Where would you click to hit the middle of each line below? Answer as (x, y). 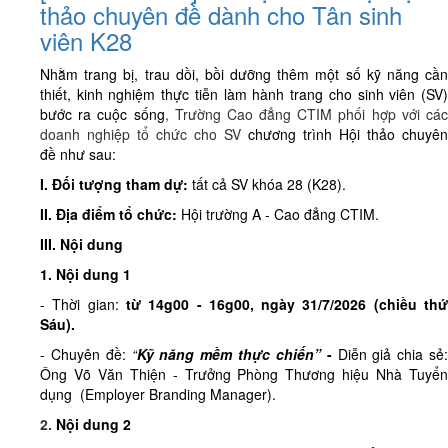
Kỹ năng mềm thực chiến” (231, 354)
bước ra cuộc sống (102, 114)
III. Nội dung (81, 244)
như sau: (88, 154)
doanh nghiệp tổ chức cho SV (144, 134)
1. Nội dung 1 (87, 274)
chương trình (290, 134)
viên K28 (86, 41)
